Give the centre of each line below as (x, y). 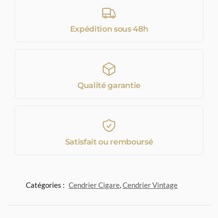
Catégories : (46, 185)
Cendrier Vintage (150, 185)
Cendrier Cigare (94, 185)
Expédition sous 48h (109, 29)
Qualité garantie (109, 85)
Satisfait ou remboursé (109, 142)
